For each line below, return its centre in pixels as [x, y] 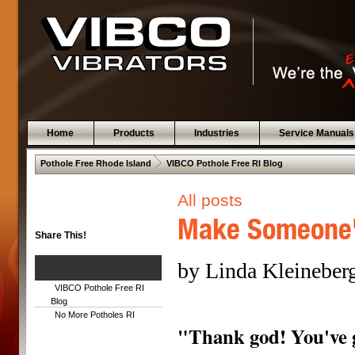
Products [134, 133]
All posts [210, 200]
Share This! [61, 235]
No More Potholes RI [95, 315]
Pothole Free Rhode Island [96, 163]
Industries [216, 133]
